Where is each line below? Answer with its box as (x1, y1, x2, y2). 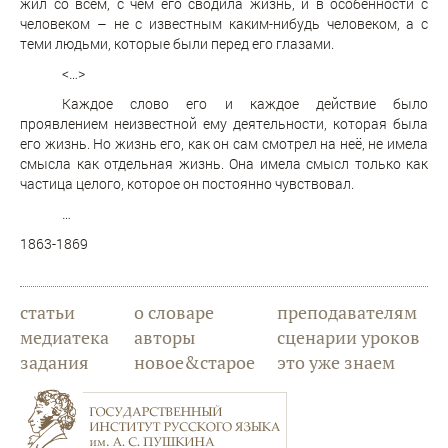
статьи (20, 300, 75, 325)
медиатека (20, 325, 109, 350)
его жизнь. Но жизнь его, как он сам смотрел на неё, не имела (20, 134, 428, 154)
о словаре (134, 300, 215, 325)
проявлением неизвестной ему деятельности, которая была (20, 114, 428, 134)
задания (20, 350, 89, 375)
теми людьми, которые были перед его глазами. (20, 34, 334, 54)
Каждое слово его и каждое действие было (62, 94, 428, 114)
